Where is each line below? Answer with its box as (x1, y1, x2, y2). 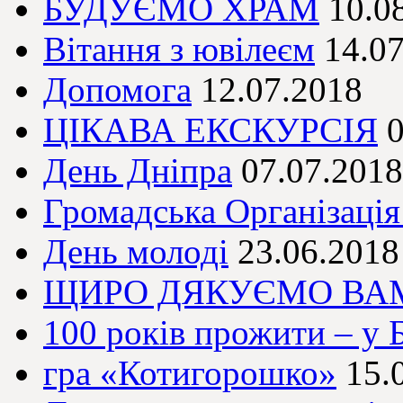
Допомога (43, 70, 192, 110)
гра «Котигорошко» (43, 354, 336, 393)
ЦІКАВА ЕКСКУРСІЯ (43, 111, 378, 150)
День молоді (43, 232, 228, 272)
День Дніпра (43, 151, 232, 191)
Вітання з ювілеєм (43, 30, 315, 69)
